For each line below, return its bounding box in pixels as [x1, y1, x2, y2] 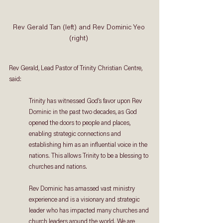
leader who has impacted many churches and [29, 207, 150, 214]
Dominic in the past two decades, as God [29, 109, 138, 115]
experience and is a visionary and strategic [29, 196, 141, 203]
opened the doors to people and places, [29, 119, 132, 126]
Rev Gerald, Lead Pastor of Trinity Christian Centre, [9, 65, 144, 72]
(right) [69, 35, 90, 42]
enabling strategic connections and [29, 130, 122, 137]
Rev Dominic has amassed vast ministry [29, 185, 136, 192]
